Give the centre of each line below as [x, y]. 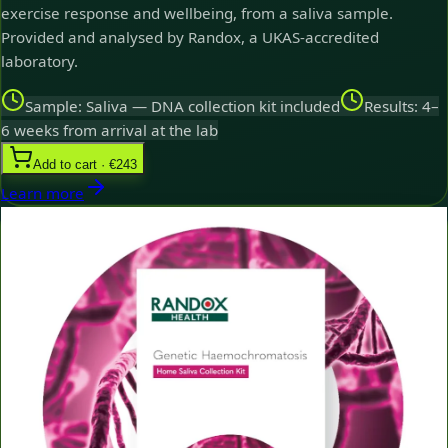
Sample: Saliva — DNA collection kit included [182, 105]
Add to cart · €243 [85, 164]
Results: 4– [401, 105]
